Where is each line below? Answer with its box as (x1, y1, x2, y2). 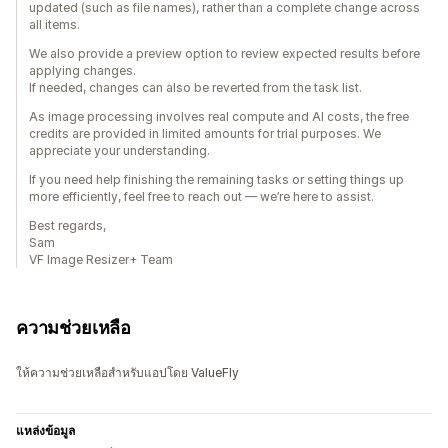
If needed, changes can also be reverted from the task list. (29, 80, 362, 96)
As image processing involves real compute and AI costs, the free (29, 109, 409, 125)
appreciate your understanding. (29, 143, 210, 159)
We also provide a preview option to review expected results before (29, 46, 420, 62)
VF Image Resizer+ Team (29, 252, 173, 268)
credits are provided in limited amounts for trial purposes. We (29, 126, 381, 142)
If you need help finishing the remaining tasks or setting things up (29, 172, 404, 188)
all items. (29, 17, 80, 33)
